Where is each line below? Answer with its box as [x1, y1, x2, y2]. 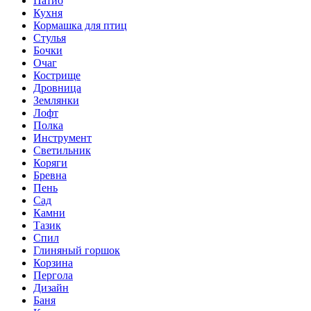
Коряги [33, 156, 67, 169]
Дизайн [33, 281, 69, 294]
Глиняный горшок [33, 244, 120, 256]
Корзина [33, 256, 73, 269]
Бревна [33, 169, 67, 181]
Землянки [33, 94, 79, 106]
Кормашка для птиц [33, 19, 127, 31]
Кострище [33, 69, 81, 81]
